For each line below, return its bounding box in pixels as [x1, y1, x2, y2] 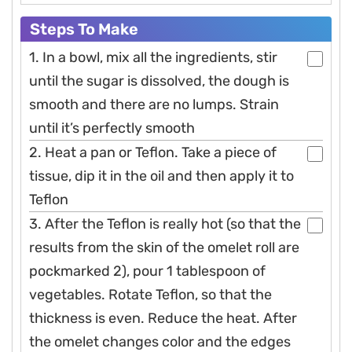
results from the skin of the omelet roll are [29, 239, 299, 257]
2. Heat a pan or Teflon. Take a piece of [29, 144, 277, 162]
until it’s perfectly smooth [29, 119, 195, 137]
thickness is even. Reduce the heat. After [29, 310, 297, 328]
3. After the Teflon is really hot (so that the [29, 215, 301, 233]
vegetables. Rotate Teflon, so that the [29, 286, 272, 304]
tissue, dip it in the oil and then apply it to [29, 167, 294, 185]
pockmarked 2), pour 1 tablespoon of [29, 262, 266, 280]
